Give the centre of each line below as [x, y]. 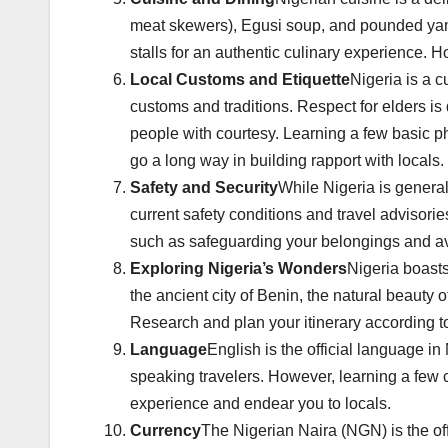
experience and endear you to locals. [260, 404]
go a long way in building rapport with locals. [287, 161]
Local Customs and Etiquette [240, 80]
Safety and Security [204, 188]
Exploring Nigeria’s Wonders [238, 269]
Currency [165, 431]
